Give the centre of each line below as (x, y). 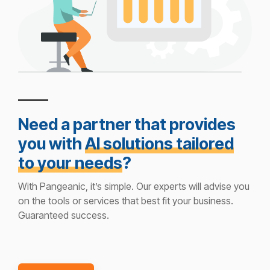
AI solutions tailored (159, 143)
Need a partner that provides (127, 124)
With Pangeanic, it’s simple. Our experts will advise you (134, 186)
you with (52, 143)
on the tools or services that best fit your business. (126, 200)
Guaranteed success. (64, 215)
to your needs (70, 163)
